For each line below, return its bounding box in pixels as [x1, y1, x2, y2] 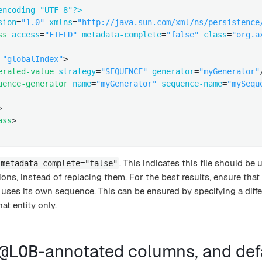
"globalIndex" [2, 54, 64, 64]
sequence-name [161, 79, 223, 89]
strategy [58, 67, 96, 77]
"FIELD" [44, 30, 78, 40]
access [12, 30, 40, 40]
